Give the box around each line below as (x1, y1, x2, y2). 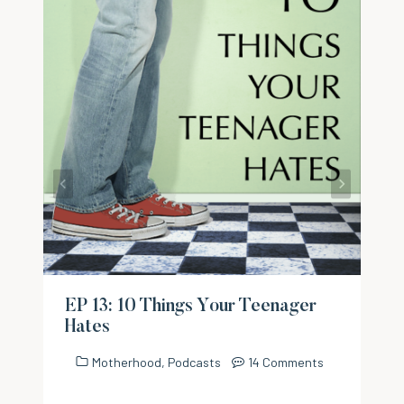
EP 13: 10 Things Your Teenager (65, 298, 317, 317)
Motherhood (92, 353, 162, 370)
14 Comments (248, 353, 325, 370)
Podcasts (168, 353, 222, 370)
